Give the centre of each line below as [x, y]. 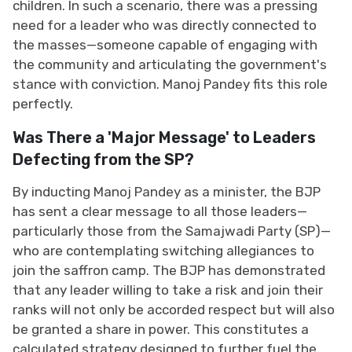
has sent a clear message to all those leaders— [160, 211]
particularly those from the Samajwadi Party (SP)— [172, 231]
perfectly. [43, 103]
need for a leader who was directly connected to [165, 25]
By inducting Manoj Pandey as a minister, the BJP [167, 191]
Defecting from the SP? [103, 159]
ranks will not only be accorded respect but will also [174, 309]
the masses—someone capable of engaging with [165, 44]
